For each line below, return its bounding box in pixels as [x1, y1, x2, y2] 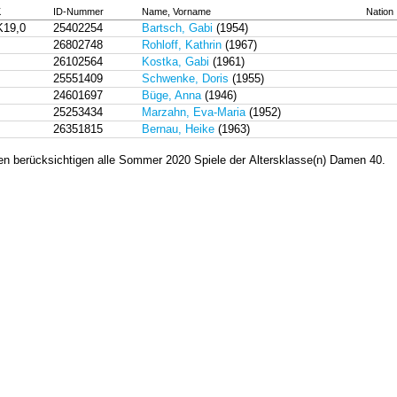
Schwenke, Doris [142, 72, 229, 85]
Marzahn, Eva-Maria [142, 105, 245, 119]
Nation [366, 6, 393, 17]
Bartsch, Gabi [142, 21, 213, 35]
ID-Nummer [53, 6, 104, 17]
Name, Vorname [142, 6, 211, 17]
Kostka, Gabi [142, 55, 209, 68]
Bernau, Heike [142, 122, 214, 136]
